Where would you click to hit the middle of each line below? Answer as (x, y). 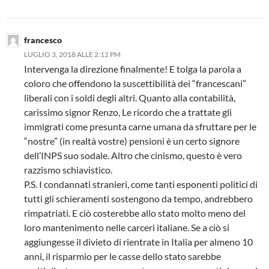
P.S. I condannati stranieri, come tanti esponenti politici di (141, 184)
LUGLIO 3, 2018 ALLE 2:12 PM (72, 54)
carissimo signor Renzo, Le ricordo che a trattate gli (128, 112)
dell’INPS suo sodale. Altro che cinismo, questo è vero (133, 155)
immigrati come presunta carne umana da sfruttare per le (140, 126)
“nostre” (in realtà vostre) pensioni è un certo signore (132, 141)
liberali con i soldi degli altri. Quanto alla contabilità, (130, 97)
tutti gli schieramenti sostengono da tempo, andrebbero (138, 198)
